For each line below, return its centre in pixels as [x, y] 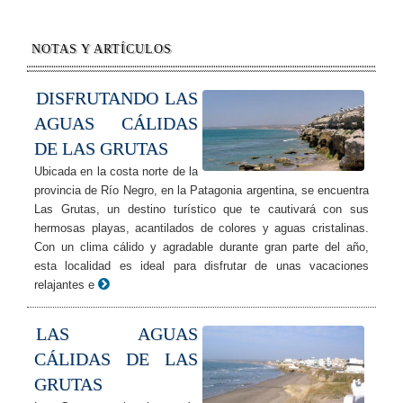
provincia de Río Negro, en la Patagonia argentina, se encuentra [201, 191]
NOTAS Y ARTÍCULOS [102, 49]
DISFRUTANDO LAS [117, 99]
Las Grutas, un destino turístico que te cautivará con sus [201, 210]
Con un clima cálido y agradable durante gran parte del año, [201, 247]
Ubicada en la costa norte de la [116, 172]
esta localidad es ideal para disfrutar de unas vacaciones [201, 266]
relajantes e [64, 285]
